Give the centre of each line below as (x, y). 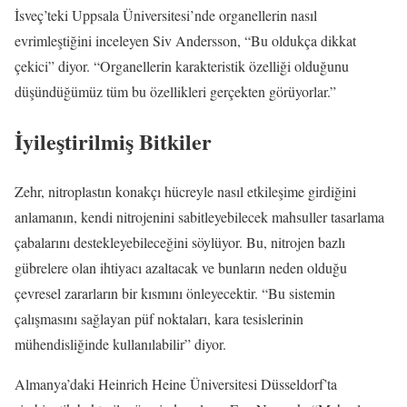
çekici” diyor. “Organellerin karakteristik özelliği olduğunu (182, 66)
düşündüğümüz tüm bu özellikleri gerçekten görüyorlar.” (175, 92)
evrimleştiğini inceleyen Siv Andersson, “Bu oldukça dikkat (185, 41)
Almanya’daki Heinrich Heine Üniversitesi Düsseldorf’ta (176, 384)
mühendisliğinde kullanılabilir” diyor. (120, 344)
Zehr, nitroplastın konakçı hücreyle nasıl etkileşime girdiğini (185, 192)
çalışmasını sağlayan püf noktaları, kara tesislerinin (159, 319)
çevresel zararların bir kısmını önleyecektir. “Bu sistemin (175, 293)
